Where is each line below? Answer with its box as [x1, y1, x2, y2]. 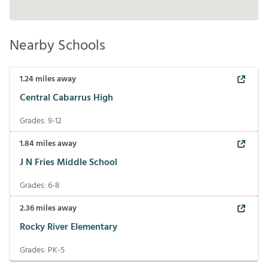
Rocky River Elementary [20, 219, 117, 235]
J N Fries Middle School [20, 154, 117, 170]
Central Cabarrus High [20, 90, 113, 106]
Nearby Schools [10, 35, 105, 57]
